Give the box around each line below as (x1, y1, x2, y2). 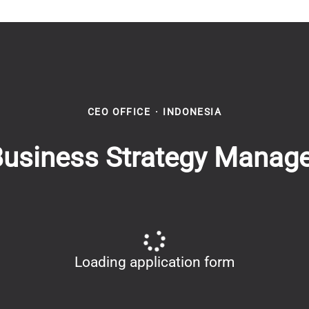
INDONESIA (163, 106, 221, 117)
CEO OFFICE (88, 106, 151, 117)
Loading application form (74, 254, 235, 270)
